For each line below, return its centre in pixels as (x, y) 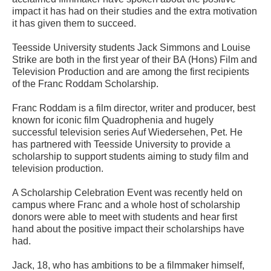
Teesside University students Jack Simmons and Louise (131, 48)
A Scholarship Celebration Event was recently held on (127, 193)
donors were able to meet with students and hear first (125, 217)
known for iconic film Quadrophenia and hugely (113, 120)
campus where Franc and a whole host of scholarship (126, 205)
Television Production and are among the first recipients (131, 72)
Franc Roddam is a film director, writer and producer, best (134, 108)
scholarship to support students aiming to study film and (130, 157)
